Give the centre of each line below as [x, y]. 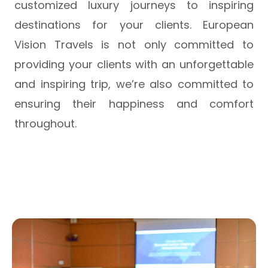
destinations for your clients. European [134, 25]
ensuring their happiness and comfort [134, 103]
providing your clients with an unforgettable [134, 64]
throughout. [45, 123]
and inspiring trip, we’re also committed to [134, 84]
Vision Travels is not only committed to [134, 44]
